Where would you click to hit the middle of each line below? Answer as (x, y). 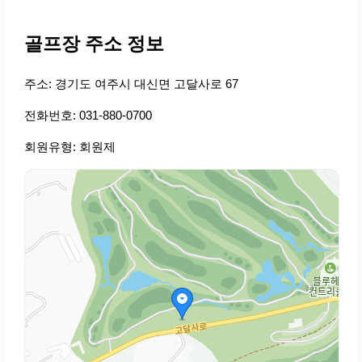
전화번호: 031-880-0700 (88, 116)
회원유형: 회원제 (70, 147)
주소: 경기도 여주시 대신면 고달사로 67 (131, 84)
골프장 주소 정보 (94, 44)
